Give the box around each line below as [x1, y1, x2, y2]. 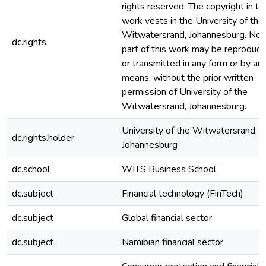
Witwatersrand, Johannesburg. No [122, 28, 261, 42]
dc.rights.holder [12, 131, 74, 144]
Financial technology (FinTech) [122, 187, 243, 200]
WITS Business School [122, 163, 216, 176]
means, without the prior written [122, 71, 254, 84]
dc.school [12, 163, 50, 176]
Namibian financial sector [122, 236, 223, 249]
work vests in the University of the [122, 14, 264, 27]
